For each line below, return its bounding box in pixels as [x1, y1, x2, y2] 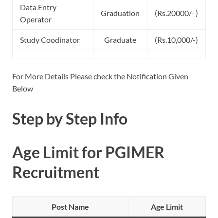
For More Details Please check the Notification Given [12, 71, 188, 81]
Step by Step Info [12, 109, 127, 128]
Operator [20, 14, 52, 24]
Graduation [101, 8, 140, 18]
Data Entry [20, 2, 56, 12]
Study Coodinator [20, 35, 80, 44]
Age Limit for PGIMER [12, 143, 164, 162]
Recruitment [12, 163, 99, 182]
